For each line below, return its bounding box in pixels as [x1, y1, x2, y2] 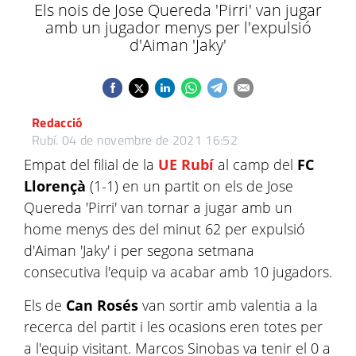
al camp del [214, 155, 297, 174]
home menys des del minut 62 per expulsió [24, 219, 305, 238]
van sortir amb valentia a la [138, 296, 318, 315]
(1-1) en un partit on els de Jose [86, 176, 293, 195]
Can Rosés [66, 296, 138, 315]
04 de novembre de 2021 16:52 [61, 130, 238, 149]
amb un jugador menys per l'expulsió [44, 17, 311, 38]
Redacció [32, 113, 83, 132]
